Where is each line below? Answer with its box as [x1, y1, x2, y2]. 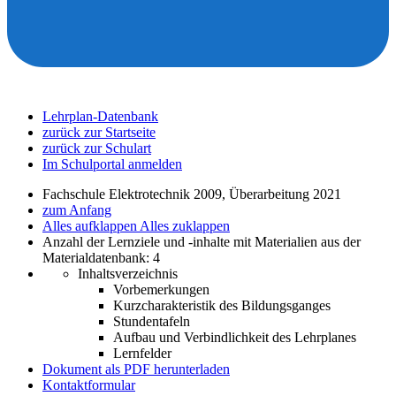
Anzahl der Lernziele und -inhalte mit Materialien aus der [42, 234, 361, 249]
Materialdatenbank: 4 [42, 250, 160, 265]
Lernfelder [113, 346, 171, 361]
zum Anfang [42, 202, 111, 217]
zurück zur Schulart [42, 141, 151, 156]
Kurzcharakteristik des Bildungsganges [113, 298, 331, 313]
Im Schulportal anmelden [42, 156, 182, 171]
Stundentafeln [113, 314, 190, 329]
